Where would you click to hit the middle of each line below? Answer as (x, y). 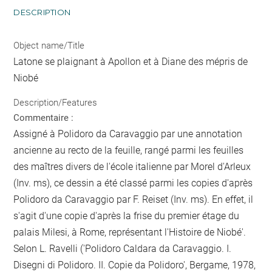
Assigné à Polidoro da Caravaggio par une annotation (128, 134)
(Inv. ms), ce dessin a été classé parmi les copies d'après (133, 183)
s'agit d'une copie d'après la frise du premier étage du (127, 216)
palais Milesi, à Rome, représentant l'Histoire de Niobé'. (130, 232)
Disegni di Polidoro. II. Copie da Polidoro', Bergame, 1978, (135, 265)
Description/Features (56, 102)
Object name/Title (49, 46)
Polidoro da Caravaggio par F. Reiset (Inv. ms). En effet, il (134, 199)
